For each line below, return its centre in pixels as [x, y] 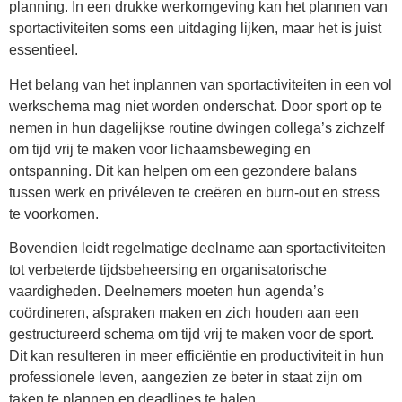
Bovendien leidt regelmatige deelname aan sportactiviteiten [197, 248]
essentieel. [44, 50]
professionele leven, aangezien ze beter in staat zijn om [185, 377]
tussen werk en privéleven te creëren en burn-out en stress [194, 192]
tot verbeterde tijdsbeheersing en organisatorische [168, 270]
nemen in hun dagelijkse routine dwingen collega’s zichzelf [197, 127]
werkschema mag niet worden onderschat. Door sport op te [196, 106]
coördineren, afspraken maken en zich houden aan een [184, 313]
